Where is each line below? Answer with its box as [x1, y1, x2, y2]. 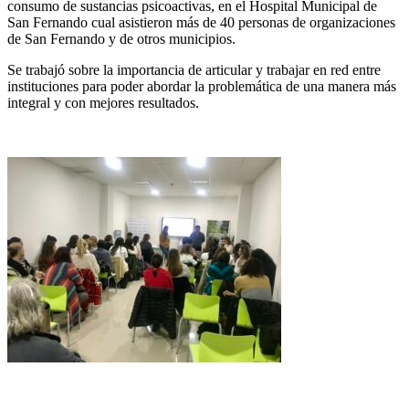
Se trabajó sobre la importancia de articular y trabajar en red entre [7, 61, 381, 78]
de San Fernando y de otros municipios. [7, 30, 236, 47]
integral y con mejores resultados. [7, 94, 199, 110]
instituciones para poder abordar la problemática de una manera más [7, 78, 396, 94]
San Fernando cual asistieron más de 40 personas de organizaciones [7, 14, 395, 30]
